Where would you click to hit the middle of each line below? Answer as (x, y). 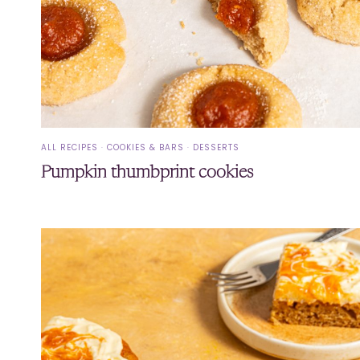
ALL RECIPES (70, 147)
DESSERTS (216, 147)
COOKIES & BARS (145, 147)
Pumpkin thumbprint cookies (147, 173)
